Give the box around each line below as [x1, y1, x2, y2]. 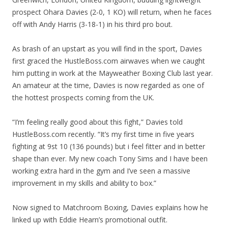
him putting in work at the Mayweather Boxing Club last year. [12, 68, 213, 78]
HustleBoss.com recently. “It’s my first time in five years [12, 129, 194, 139]
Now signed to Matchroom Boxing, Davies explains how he [12, 203, 208, 213]
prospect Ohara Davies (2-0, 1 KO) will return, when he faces [12, 7, 212, 17]
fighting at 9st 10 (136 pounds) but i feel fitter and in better [12, 141, 205, 152]
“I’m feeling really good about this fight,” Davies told [12, 117, 183, 127]
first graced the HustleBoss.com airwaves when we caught [12, 56, 205, 66]
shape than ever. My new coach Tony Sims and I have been [12, 154, 208, 164]
